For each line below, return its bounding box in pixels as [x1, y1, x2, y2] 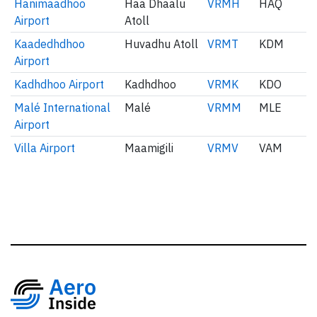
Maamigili [124, 141, 173, 155]
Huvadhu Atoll [124, 37, 198, 51]
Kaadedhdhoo [13, 37, 85, 51]
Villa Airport [13, 141, 75, 155]
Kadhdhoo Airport [13, 77, 104, 91]
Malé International [13, 100, 110, 115]
